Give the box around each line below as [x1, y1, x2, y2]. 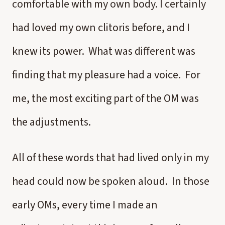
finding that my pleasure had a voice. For [12, 67, 200, 83]
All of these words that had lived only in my [12, 150, 209, 166]
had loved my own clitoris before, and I [12, 20, 190, 36]
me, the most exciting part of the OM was [12, 90, 199, 106]
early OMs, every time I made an [12, 197, 158, 213]
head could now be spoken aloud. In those [12, 173, 209, 189]
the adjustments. [12, 114, 93, 130]
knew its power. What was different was [12, 43, 195, 59]
